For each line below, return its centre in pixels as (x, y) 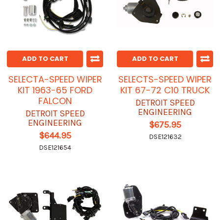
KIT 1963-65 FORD (55, 90)
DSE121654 (55, 148)
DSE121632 (165, 137)
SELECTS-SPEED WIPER (165, 80)
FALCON (55, 101)
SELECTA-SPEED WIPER (55, 80)
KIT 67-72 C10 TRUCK (165, 90)
